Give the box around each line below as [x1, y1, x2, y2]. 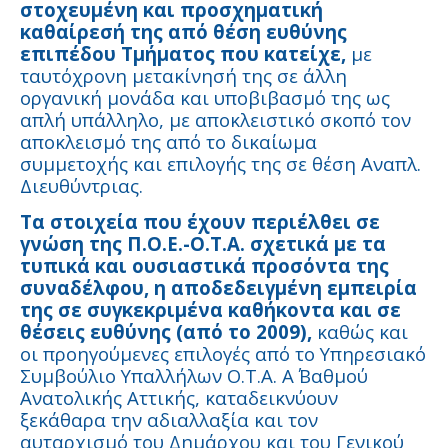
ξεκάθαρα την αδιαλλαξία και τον [20, 407, 318, 433]
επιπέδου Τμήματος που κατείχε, [20, 41, 346, 67]
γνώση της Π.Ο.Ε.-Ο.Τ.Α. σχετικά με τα [20, 231, 386, 257]
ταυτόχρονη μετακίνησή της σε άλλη [20, 63, 347, 89]
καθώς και [312, 319, 408, 345]
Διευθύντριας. [20, 173, 143, 199]
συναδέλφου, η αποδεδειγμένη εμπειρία [20, 275, 417, 301]
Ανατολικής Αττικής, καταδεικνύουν [20, 385, 338, 411]
